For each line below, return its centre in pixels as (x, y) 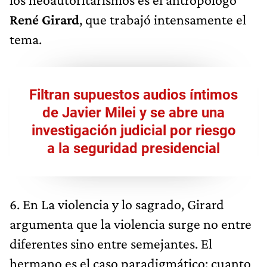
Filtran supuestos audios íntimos (133, 94)
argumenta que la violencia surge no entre (131, 223)
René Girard (44, 19)
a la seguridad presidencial (133, 148)
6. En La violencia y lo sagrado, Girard (117, 204)
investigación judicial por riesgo (133, 130)
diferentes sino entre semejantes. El (111, 243)
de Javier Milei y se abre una (133, 112)
